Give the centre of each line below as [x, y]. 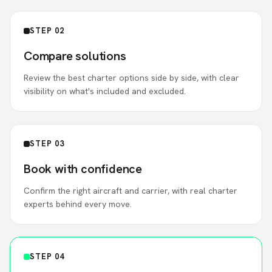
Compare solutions [75, 56]
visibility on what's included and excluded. [105, 91]
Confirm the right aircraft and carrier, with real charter [131, 191]
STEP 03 [47, 144]
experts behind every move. [78, 204]
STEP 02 [47, 31]
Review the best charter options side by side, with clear [131, 78]
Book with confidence [83, 169]
